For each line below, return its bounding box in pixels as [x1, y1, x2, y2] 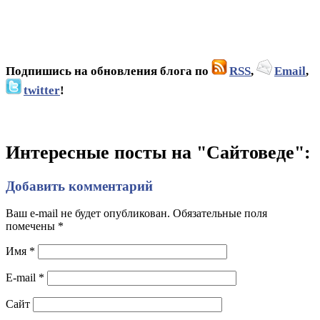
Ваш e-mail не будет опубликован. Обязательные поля [6, 207, 267, 220]
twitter [24, 84, 60, 98]
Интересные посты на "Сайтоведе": [6, 141, 311, 163]
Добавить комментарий [6, 178, 153, 194]
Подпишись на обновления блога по [6, 64, 211, 79]
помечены [6, 220, 58, 233]
